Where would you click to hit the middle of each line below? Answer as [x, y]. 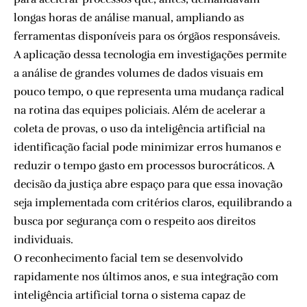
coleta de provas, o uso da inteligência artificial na [139, 128]
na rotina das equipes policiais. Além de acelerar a [139, 110]
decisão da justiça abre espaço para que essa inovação [148, 184]
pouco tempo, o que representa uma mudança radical [149, 91]
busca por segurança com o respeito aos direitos [135, 221]
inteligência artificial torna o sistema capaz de [130, 295]
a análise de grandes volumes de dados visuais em [138, 73]
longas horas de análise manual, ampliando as [129, 17]
